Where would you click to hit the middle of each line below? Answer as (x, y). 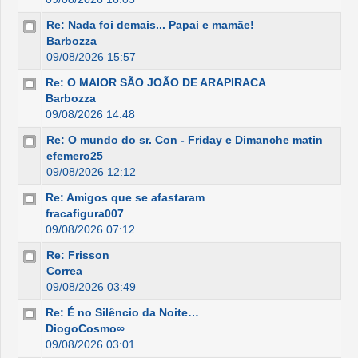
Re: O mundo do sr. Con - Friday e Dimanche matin (185, 140)
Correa (64, 271)
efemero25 (75, 156)
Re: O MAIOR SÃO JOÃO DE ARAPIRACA (156, 83)
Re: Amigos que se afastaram (125, 198)
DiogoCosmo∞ (85, 329)
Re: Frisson (78, 255)
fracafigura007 (85, 214)
